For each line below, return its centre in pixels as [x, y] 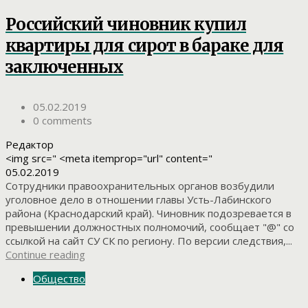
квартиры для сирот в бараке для [145, 45]
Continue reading [45, 254]
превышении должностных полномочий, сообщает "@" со [150, 227]
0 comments [63, 120]
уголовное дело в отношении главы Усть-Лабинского [139, 199]
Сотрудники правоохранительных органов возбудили [140, 185]
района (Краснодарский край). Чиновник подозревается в [148, 213]
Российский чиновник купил [126, 24]
